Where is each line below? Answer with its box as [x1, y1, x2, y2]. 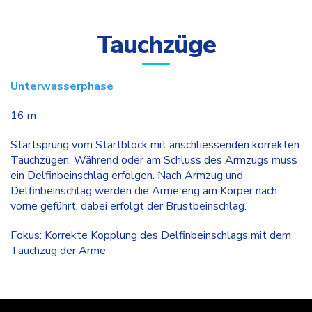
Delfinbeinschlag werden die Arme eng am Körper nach [10, 183, 277, 198]
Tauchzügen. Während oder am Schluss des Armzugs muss [10, 153, 297, 168]
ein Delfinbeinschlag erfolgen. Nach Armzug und [10, 168, 243, 183]
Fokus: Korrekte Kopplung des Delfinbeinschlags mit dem [10, 228, 291, 243]
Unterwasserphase [10, 79, 114, 94]
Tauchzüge [96, 28, 216, 62]
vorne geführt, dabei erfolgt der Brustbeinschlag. [10, 198, 247, 214]
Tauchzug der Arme [10, 243, 106, 258]
